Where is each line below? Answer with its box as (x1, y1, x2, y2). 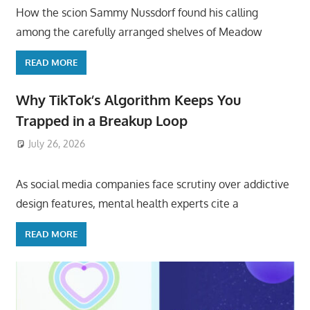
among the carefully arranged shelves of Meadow (15, 24, 262, 39)
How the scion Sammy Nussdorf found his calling (15, 5, 258, 19)
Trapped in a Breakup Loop (15, 111, 188, 130)
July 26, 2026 (28, 137, 86, 149)
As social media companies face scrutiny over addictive (15, 176, 289, 191)
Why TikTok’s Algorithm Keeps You (15, 91, 241, 109)
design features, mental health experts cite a (15, 196, 239, 210)
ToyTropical (108, 137, 161, 149)
